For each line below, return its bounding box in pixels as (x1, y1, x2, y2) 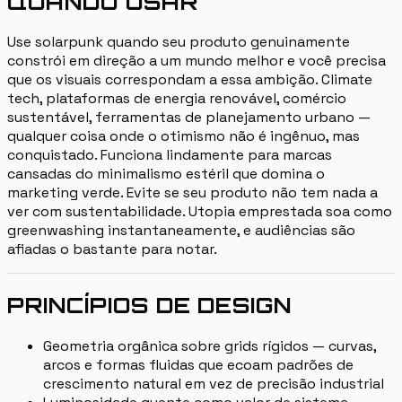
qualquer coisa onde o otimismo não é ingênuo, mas (7, 127, 360, 146)
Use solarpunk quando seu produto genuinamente (7, 32, 350, 52)
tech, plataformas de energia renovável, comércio (7, 89, 346, 109)
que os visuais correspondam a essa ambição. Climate (7, 70, 372, 90)
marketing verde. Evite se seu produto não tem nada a (7, 183, 378, 203)
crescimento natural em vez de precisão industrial (43, 374, 384, 394)
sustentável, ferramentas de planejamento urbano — (7, 108, 371, 127)
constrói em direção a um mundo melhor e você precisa (7, 51, 386, 71)
